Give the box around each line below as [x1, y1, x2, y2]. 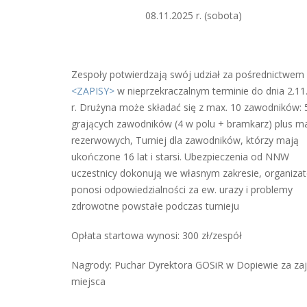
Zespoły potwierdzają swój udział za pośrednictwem [71, 67, 304, 81]
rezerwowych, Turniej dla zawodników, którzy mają [71, 133, 299, 147]
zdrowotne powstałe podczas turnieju [71, 199, 239, 212]
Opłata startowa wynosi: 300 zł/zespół [71, 228, 242, 242]
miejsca [71, 274, 106, 288]
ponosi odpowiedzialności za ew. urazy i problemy [71, 182, 293, 196]
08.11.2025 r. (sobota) [71, 8, 242, 22]
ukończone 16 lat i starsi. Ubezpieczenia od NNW [71, 149, 289, 163]
